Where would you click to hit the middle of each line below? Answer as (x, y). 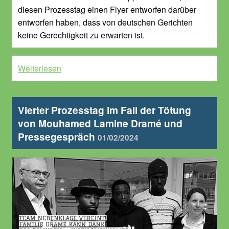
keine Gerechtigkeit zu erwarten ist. (81, 35)
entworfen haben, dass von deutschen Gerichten (105, 22)
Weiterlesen (40, 68)
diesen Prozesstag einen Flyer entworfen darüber (107, 9)
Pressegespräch (58, 136)
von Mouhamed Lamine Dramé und (100, 123)
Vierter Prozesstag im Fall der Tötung (105, 110)
